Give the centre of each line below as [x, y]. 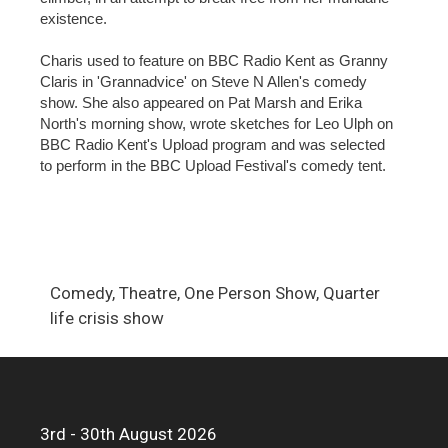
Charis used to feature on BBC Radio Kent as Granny [214, 60]
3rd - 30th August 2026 [128, 433]
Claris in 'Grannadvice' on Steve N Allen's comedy [203, 81]
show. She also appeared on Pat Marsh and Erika [201, 102]
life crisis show [107, 318]
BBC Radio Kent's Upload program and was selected [212, 144]
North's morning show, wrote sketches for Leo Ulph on [216, 123]
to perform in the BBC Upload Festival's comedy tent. [213, 165]
